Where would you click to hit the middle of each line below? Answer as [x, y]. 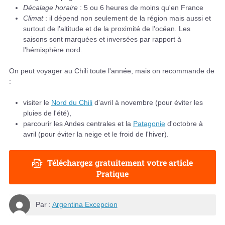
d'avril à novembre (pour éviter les [148, 102]
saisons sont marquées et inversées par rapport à [102, 39]
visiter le [37, 102]
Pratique [113, 174]
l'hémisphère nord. [53, 49]
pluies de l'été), [47, 113]
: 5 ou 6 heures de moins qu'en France [141, 7]
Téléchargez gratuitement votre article [120, 163]
